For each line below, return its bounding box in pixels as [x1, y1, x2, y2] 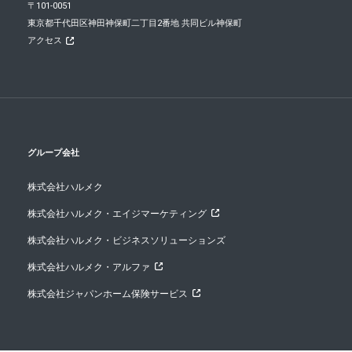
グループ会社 [27, 148, 79, 158]
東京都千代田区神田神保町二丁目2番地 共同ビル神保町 [27, 18, 242, 28]
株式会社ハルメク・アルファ [27, 262, 150, 273]
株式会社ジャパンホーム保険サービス [27, 288, 188, 299]
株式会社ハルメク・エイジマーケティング [27, 208, 207, 219]
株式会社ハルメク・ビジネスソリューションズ [27, 235, 225, 246]
